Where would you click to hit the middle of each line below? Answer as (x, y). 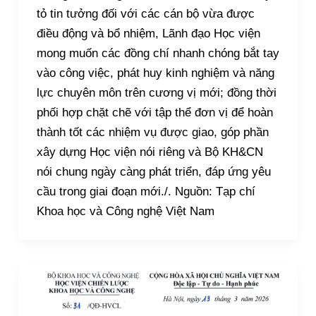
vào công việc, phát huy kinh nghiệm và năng (155, 73)
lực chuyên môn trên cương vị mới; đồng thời (156, 93)
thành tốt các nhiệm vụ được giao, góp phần (152, 133)
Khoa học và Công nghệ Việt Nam (125, 212)
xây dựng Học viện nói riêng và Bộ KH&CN (150, 152)
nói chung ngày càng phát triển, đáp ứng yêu (153, 172)
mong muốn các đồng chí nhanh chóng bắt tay (158, 54)
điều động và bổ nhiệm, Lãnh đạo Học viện (148, 34)
